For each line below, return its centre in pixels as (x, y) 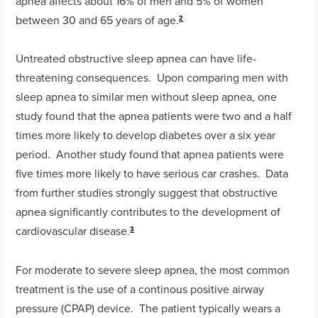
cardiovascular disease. (73, 231)
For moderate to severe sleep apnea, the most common (153, 269)
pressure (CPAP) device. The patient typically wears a (148, 308)
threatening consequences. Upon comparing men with (152, 78)
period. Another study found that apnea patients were (150, 154)
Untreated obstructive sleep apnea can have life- (136, 59)
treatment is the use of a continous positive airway (140, 289)
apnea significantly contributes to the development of (148, 212)
